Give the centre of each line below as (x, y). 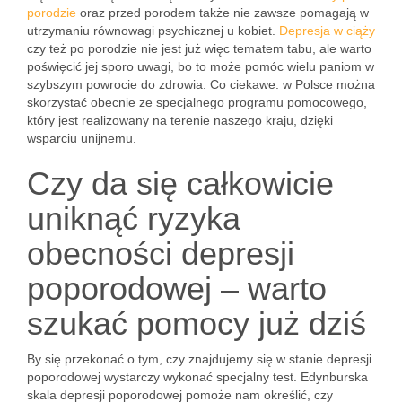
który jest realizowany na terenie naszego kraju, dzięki (180, 120)
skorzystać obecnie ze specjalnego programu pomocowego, (197, 102)
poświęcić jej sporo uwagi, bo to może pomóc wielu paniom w (201, 66)
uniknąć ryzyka (134, 218)
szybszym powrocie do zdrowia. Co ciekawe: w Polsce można (201, 84)
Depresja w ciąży (327, 31)
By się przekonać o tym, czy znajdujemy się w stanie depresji (199, 359)
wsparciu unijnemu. (82, 138)
